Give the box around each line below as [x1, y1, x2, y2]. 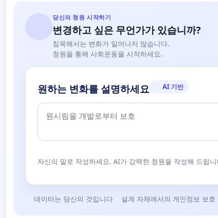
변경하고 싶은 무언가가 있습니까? [53, 23, 201, 36]
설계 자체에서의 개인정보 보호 [121, 194, 216, 203]
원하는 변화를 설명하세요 [37, 83, 149, 94]
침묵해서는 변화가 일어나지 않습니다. [53, 38, 169, 48]
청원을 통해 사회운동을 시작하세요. [53, 49, 163, 58]
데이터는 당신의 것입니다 [34, 194, 113, 203]
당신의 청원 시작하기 [53, 13, 111, 21]
